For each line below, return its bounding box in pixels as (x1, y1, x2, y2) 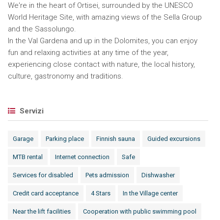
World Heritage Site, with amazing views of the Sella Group (7, 13, 202, 22)
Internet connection (55, 153, 110, 161)
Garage (12, 135, 33, 142)
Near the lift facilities (12, 208, 71, 215)
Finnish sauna (96, 135, 135, 142)
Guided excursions (147, 135, 200, 142)
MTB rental (12, 153, 43, 161)
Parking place (45, 135, 84, 142)
